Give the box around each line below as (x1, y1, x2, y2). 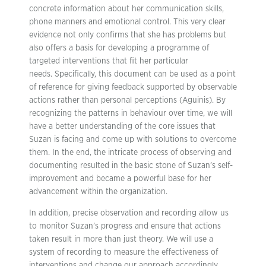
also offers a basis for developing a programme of (29, 44, 209, 52)
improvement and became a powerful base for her (29, 175, 211, 183)
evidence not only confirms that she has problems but (29, 31, 226, 39)
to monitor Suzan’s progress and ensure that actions (29, 222, 221, 230)
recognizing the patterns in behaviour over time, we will (29, 109, 232, 118)
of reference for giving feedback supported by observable (29, 83, 237, 91)
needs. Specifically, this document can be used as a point (29, 70, 236, 78)
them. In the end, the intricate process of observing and (29, 148, 232, 157)
